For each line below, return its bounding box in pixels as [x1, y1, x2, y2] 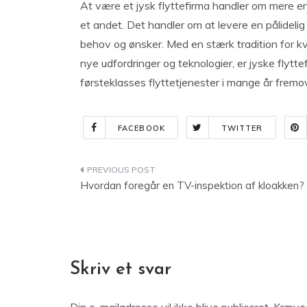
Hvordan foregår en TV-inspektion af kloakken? [80, 179, 304, 192]
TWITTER [221, 123, 263, 133]
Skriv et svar [70, 260, 171, 279]
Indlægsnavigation [79, 163, 232, 182]
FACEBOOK [118, 123, 165, 133]
